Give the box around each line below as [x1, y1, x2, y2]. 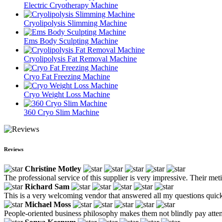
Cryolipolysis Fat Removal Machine [24, 54, 137, 63]
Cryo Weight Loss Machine [24, 90, 110, 99]
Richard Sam [25, 182, 69, 191]
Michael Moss [25, 200, 71, 209]
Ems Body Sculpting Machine [24, 36, 118, 45]
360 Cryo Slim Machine [24, 108, 99, 116]
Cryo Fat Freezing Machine [24, 72, 110, 81]
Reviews [4, 146, 23, 152]
